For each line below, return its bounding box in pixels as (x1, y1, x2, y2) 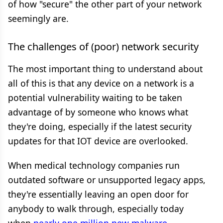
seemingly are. (8, 12, 69, 24)
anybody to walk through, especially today (8, 203, 184, 215)
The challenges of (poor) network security (8, 40, 199, 53)
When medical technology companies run (8, 159, 180, 171)
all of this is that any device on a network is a (8, 77, 194, 89)
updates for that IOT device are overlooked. (8, 135, 188, 147)
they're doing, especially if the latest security (8, 120, 192, 132)
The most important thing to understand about (8, 63, 203, 75)
